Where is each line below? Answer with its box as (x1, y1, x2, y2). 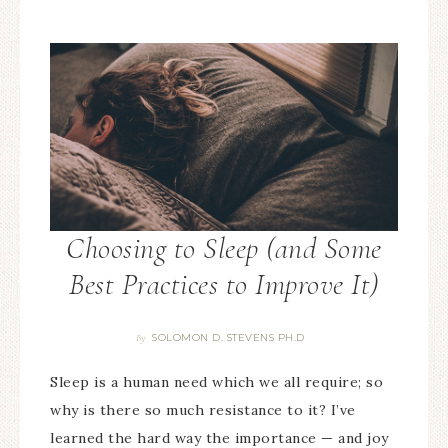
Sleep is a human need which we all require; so (50, 373, 383, 392)
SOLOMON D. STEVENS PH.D (152, 331, 305, 345)
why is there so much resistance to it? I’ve (50, 401, 356, 420)
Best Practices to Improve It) (69, 266, 379, 304)
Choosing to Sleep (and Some (66, 230, 382, 268)
